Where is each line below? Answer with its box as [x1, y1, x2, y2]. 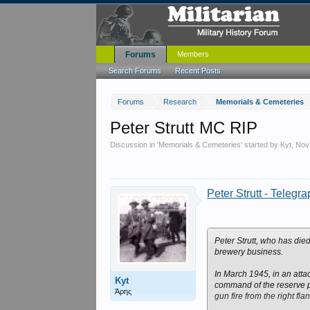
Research [163, 98, 197, 106]
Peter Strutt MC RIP [110, 118, 258, 137]
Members [177, 50, 210, 58]
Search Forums [109, 66, 162, 75]
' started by [241, 140, 281, 149]
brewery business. [215, 247, 284, 257]
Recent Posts [175, 66, 221, 75]
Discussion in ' [110, 140, 159, 149]
